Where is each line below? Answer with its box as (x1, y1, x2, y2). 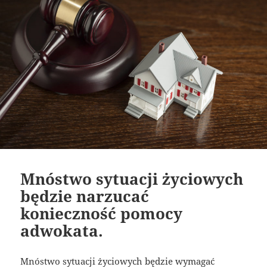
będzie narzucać (20, 185, 150, 207)
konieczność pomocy (20, 203, 183, 225)
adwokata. (20, 220, 104, 242)
